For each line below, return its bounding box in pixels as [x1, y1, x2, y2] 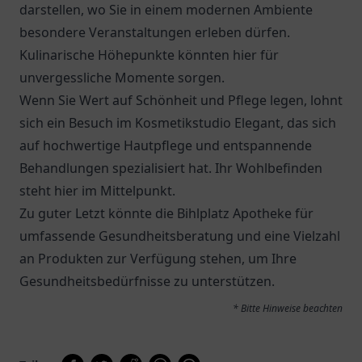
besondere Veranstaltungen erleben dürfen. [19, 23, 290, 41]
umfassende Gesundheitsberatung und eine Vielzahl [19, 227, 340, 245]
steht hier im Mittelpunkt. [19, 182, 175, 200]
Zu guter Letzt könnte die [19, 204, 177, 222]
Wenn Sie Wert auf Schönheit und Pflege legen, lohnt [19, 91, 343, 109]
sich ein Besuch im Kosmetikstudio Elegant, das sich [19, 114, 336, 132]
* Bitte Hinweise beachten [233, 301, 343, 315]
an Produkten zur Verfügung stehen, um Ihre [19, 250, 297, 267]
